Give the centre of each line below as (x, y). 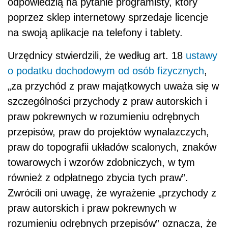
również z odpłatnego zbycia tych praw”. (98, 177)
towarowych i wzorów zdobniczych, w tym (101, 162)
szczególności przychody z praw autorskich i (107, 101)
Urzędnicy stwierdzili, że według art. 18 (97, 55)
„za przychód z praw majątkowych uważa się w (113, 86)
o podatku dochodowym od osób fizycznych (106, 70)
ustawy (202, 55)
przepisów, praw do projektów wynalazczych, (108, 132)
